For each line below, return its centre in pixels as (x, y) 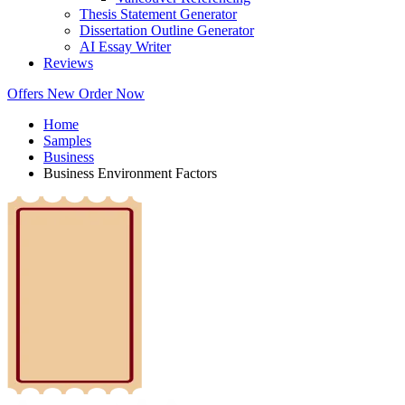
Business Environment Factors (130, 174)
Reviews (68, 63)
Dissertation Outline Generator (167, 31)
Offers (27, 94)
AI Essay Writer (125, 47)
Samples (67, 141)
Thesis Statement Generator (158, 14)
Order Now (112, 94)
